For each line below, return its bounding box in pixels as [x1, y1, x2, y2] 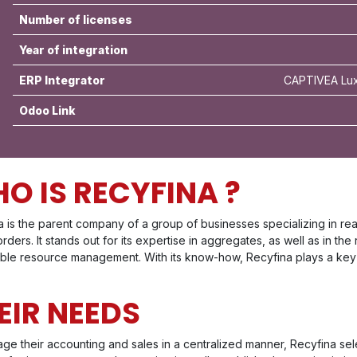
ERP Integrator [18, 73, 105, 87]
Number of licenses [18, 13, 132, 26]
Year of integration [18, 43, 127, 57]
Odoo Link [18, 104, 76, 117]
